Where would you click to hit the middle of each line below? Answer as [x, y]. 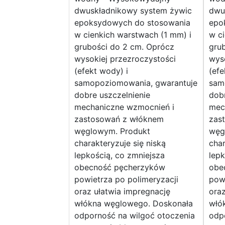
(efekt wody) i [101, 71]
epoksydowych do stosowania [132, 23]
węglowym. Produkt [112, 131]
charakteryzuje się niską [120, 143]
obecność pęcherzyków [120, 167]
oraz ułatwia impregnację [122, 192]
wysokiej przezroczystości [125, 59]
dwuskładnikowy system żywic [133, 11]
